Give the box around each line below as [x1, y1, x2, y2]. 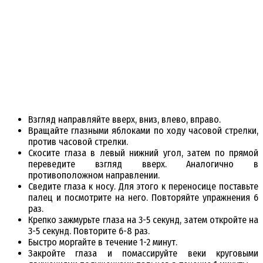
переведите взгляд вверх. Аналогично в [28, 159, 258, 170]
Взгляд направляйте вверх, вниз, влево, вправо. [28, 114, 221, 126]
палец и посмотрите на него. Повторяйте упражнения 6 [28, 192, 258, 204]
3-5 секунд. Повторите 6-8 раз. [28, 225, 150, 237]
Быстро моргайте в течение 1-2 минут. [28, 237, 177, 248]
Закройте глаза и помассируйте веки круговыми [28, 248, 258, 259]
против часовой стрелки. [28, 136, 128, 148]
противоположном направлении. [28, 170, 160, 181]
